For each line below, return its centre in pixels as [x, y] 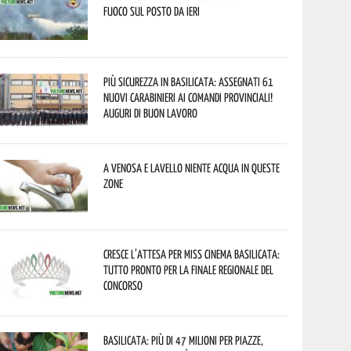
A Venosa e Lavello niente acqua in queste [192, 168]
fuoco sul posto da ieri [152, 11]
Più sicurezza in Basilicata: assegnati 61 [189, 81]
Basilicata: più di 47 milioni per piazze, [184, 340]
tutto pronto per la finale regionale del [189, 270]
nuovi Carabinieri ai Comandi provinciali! [188, 97]
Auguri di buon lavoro [151, 113]
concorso [123, 285]
